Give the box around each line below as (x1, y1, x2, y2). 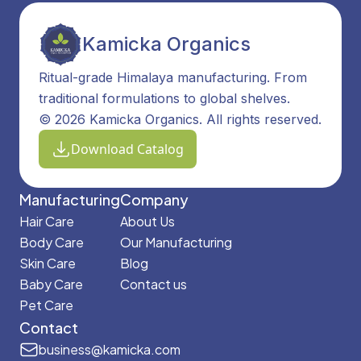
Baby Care (19, 276, 83, 293)
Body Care (19, 234, 84, 251)
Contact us (120, 276, 187, 293)
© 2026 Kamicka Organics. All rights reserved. (39, 111, 322, 127)
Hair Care (19, 213, 74, 230)
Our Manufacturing (120, 234, 232, 251)
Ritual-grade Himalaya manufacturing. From (39, 69, 307, 85)
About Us (120, 213, 175, 230)
